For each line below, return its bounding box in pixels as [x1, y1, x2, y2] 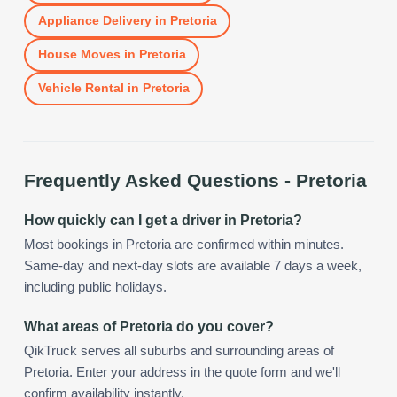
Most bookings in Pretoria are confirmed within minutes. [24, 237, 344, 252]
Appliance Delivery [37, 13, 152, 28]
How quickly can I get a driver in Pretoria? [24, 212, 302, 228]
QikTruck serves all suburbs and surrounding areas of [24, 343, 334, 358]
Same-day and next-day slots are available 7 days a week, [24, 258, 362, 273]
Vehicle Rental [37, 81, 124, 96]
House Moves [37, 47, 121, 62]
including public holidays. [24, 279, 167, 294]
